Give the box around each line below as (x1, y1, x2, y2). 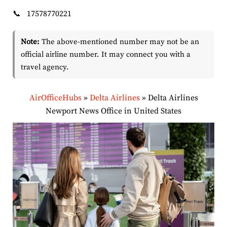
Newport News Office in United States (46, 106, 181, 117)
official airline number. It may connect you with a (21, 50, 191, 60)
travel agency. (21, 62, 69, 72)
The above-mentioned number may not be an (40, 37, 199, 47)
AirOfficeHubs (29, 93, 82, 103)
